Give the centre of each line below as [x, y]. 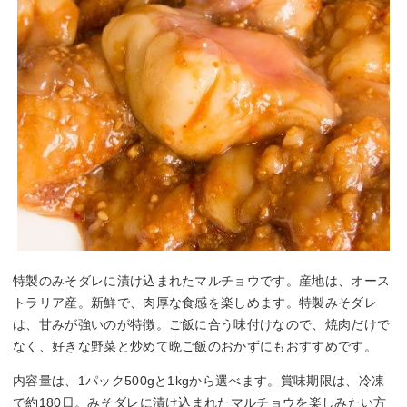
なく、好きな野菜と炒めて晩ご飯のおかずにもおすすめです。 [195, 347]
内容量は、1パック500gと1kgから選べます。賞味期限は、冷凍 [199, 381]
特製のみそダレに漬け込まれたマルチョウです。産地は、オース [202, 281]
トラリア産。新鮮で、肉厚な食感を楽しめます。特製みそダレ [195, 303]
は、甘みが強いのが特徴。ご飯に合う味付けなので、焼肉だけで [202, 325]
